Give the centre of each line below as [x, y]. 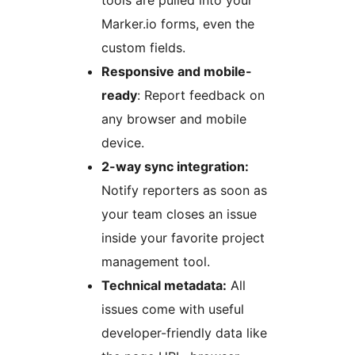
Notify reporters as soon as [184, 190]
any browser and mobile [174, 118]
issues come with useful [173, 309]
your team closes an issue [179, 214]
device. [123, 142]
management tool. [156, 261]
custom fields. [143, 47]
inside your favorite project [183, 237]
